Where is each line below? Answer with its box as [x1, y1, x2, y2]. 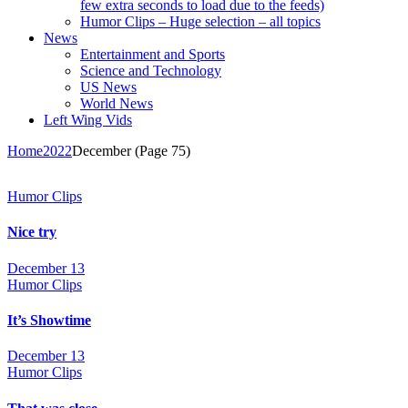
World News [80, 96, 153, 112]
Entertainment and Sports [80, 46, 225, 63]
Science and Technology [80, 63, 221, 79]
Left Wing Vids [44, 112, 132, 128]
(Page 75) [131, 143, 190, 159]
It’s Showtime [7, 312, 91, 329]
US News [80, 79, 137, 96]
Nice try [7, 224, 56, 240]
